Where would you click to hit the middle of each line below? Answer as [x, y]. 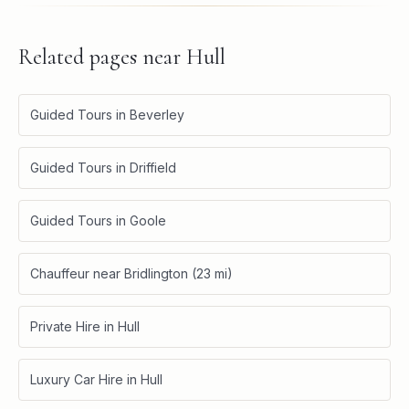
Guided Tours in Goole [98, 221]
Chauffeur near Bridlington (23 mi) [131, 274]
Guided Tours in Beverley [107, 115]
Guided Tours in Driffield [103, 168]
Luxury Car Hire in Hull [96, 380]
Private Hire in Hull [85, 327]
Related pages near [102, 58]
